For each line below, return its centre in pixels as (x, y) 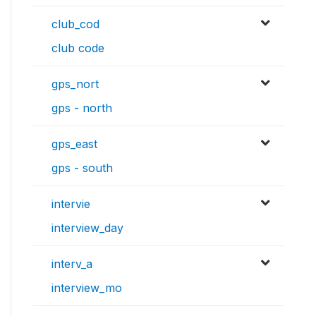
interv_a (72, 264)
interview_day (87, 228)
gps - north (82, 108)
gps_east (74, 144)
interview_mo (87, 288)
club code (78, 48)
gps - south (82, 168)
